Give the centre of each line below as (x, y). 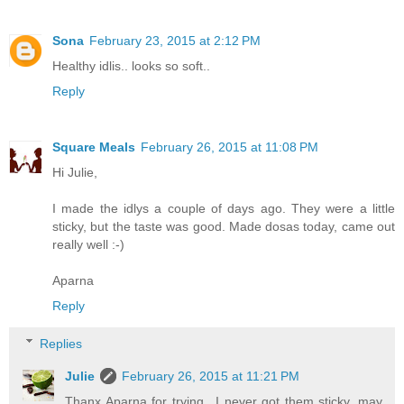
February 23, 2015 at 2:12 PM (175, 41)
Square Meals (94, 147)
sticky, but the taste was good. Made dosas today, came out (224, 226)
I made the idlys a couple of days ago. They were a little (224, 208)
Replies (61, 343)
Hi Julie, (75, 172)
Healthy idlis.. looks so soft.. (131, 66)
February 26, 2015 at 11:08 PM (230, 147)
